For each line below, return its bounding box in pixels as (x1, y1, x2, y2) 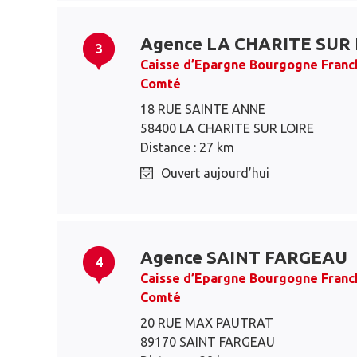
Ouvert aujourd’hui (161, 166, 269, 180)
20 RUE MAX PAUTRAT (140, 316, 273, 330)
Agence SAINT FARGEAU (140, 247, 347, 267)
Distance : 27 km (140, 140, 234, 155)
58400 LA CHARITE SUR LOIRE (140, 121, 314, 135)
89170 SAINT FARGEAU (140, 335, 275, 349)
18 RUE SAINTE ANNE (140, 102, 265, 116)
